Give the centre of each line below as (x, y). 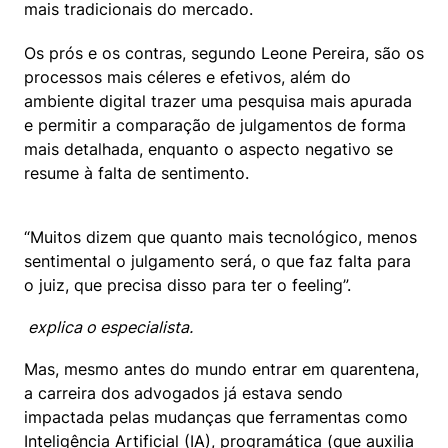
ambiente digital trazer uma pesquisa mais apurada (218, 100)
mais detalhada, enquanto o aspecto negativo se (208, 148)
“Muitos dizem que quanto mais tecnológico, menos (220, 236)
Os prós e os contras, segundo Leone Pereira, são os (224, 52)
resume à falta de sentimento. (136, 172)
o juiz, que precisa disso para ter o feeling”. (187, 284)
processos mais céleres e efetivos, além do (187, 76)
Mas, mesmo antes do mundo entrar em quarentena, (221, 368)
